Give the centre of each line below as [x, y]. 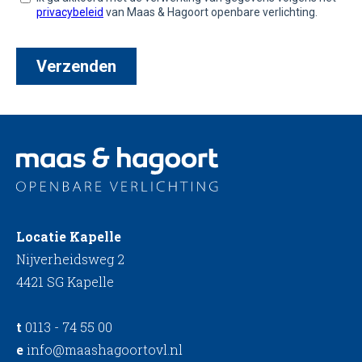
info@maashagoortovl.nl [103, 349]
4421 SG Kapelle [65, 281]
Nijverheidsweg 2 [70, 259]
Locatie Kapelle [69, 236]
